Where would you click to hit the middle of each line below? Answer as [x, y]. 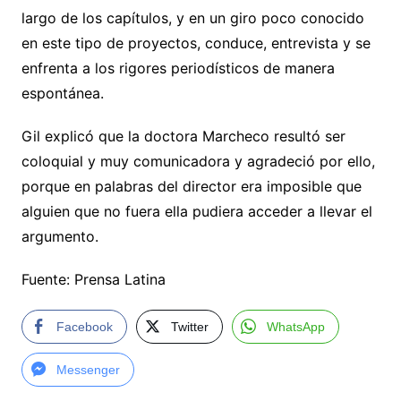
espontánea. [62, 94]
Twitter [189, 327]
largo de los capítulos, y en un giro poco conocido [192, 18]
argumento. [60, 237]
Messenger [88, 370]
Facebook [84, 327]
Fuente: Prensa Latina [93, 280]
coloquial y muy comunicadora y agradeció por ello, [198, 162]
